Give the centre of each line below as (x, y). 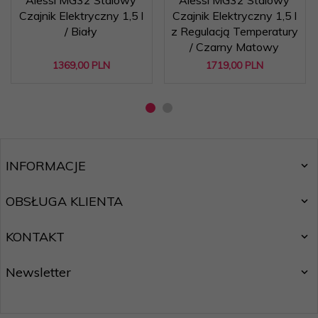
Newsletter (38, 272)
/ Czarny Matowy (234, 46)
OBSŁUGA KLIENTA (64, 201)
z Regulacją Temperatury (234, 31)
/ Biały (81, 31)
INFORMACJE (46, 165)
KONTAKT (35, 236)
